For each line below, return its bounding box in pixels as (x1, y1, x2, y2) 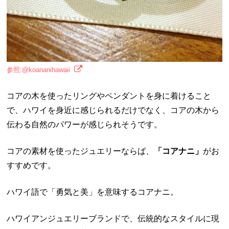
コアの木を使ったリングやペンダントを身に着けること (7, 91, 212, 100)
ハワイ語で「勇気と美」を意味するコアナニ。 (7, 187, 179, 196)
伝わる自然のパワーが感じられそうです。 (7, 120, 163, 129)
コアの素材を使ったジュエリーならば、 (7, 146, 154, 155)
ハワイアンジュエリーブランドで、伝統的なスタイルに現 (7, 214, 220, 223)
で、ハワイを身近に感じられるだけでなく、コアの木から (7, 105, 220, 114)
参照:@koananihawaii (7, 65, 71, 74)
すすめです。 (7, 161, 56, 170)
